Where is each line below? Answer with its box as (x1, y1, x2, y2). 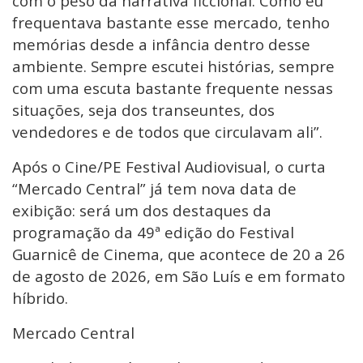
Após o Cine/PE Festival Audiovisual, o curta (12, 156, 326, 177)
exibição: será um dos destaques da (12, 199, 271, 220)
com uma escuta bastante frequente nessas (12, 77, 333, 98)
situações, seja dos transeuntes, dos (12, 99, 275, 120)
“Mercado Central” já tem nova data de (12, 177, 297, 199)
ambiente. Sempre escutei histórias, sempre (12, 55, 335, 76)
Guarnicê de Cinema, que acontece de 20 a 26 (12, 243, 345, 264)
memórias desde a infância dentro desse (12, 33, 310, 54)
